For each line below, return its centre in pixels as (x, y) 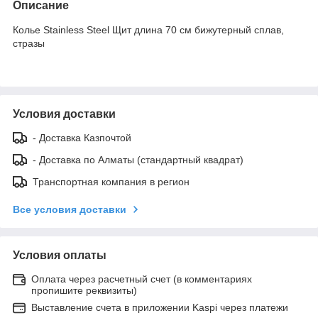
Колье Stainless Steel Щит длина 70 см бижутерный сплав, (148, 29)
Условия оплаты (60, 255)
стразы (29, 43)
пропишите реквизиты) (84, 290)
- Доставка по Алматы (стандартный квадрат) (138, 159)
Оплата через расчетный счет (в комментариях (142, 279)
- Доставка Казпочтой (82, 137)
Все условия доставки (70, 209)
